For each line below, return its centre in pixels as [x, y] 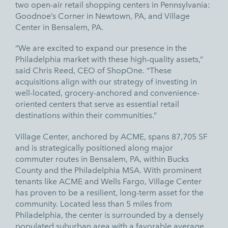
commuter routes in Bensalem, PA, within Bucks [102, 159]
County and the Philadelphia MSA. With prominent [108, 170]
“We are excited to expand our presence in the [101, 48]
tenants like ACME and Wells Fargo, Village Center [108, 181]
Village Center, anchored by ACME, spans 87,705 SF [111, 136]
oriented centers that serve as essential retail [97, 104]
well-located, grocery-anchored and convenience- [107, 93]
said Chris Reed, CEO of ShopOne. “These [93, 71]
